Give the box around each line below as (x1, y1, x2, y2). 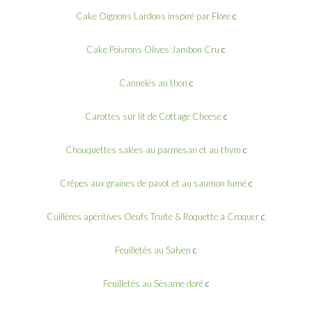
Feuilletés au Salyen (115, 244, 191, 256)
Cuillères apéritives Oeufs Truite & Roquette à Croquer (47, 210, 259, 222)
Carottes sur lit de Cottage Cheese (84, 110, 221, 122)
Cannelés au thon (118, 77, 187, 88)
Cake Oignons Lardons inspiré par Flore (75, 10, 231, 22)
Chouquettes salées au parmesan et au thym (65, 143, 241, 155)
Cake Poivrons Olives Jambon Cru (86, 43, 219, 55)
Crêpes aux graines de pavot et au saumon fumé (59, 177, 247, 189)
